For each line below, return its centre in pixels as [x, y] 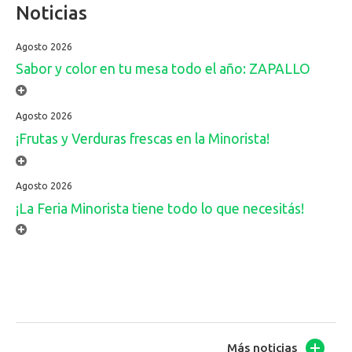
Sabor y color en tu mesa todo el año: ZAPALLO [163, 69]
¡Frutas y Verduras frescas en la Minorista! [143, 139]
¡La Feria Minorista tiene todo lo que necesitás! [160, 208]
